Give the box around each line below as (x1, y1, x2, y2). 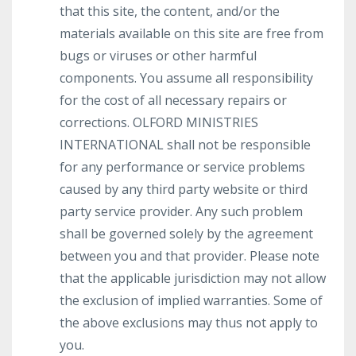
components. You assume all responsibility (60, 69, 313, 87)
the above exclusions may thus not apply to (60, 314, 318, 331)
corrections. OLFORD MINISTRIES (60, 114, 258, 131)
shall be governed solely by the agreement (60, 225, 313, 242)
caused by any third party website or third (60, 180, 308, 198)
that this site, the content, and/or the (60, 2, 280, 20)
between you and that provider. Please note (60, 247, 319, 265)
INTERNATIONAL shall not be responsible (60, 136, 311, 153)
